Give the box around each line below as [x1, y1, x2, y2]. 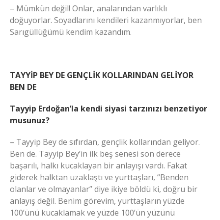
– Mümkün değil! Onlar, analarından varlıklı [10, 2, 167, 14]
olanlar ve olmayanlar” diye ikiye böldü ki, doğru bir [10, 183, 197, 194]
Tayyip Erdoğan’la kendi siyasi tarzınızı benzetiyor [10, 103, 207, 114]
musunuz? [10, 114, 50, 126]
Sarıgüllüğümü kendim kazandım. [10, 26, 132, 37]
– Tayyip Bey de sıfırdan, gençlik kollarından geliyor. [10, 136, 200, 147]
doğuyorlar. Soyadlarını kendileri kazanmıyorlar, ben [10, 14, 202, 26]
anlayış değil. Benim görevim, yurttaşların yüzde [10, 195, 185, 206]
